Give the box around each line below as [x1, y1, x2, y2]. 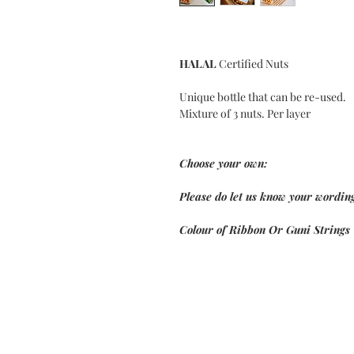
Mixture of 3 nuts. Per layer [179, 106, 311, 122]
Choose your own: [179, 156, 267, 171]
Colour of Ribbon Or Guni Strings [179, 222, 350, 238]
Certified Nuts [219, 56, 288, 72]
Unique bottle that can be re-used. [179, 89, 346, 105]
